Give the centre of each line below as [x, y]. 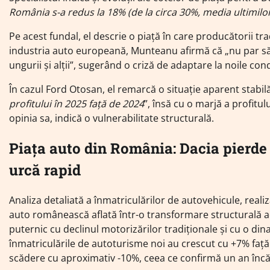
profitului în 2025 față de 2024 [77, 104]
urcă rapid [45, 170]
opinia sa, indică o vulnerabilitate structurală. [111, 118]
